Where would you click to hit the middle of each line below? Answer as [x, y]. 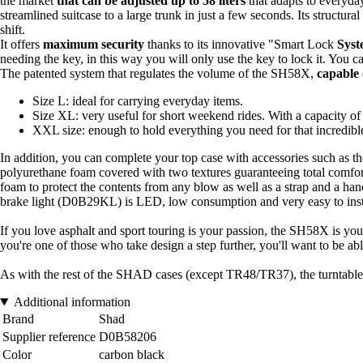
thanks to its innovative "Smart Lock [241, 44]
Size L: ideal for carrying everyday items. [138, 100]
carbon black [132, 354]
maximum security [94, 44]
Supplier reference [49, 336]
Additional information [72, 301]
